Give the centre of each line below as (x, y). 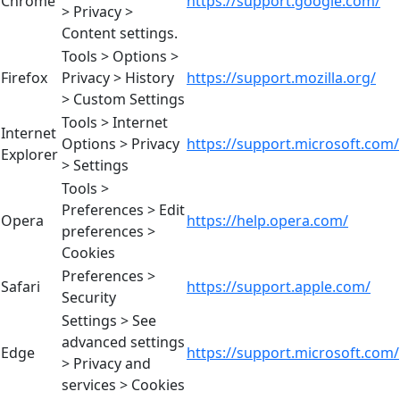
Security (89, 297)
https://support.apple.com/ (279, 286)
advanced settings (123, 342)
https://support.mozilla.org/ (281, 77)
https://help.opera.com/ (267, 220)
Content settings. (120, 33)
